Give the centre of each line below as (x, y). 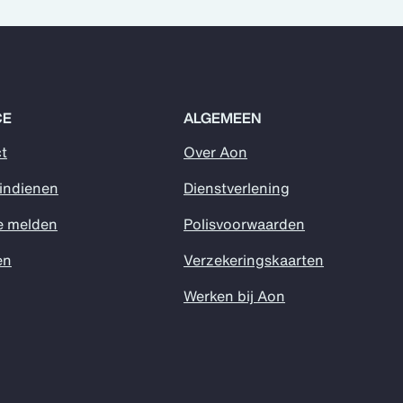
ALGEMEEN (222, 118)
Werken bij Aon (234, 296)
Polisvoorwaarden (244, 224)
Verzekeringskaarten (253, 260)
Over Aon (215, 152)
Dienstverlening (236, 188)
